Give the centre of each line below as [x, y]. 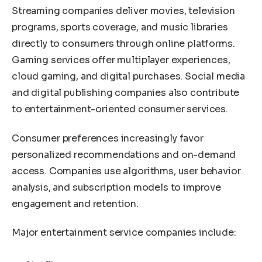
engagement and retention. [75, 204]
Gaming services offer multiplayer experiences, [121, 60]
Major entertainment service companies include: [124, 233]
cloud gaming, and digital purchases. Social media [129, 77]
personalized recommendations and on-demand [124, 154]
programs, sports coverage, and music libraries [120, 27]
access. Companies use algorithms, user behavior [126, 171]
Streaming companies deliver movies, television [123, 11]
